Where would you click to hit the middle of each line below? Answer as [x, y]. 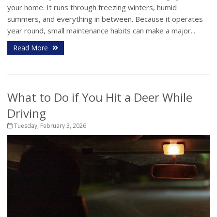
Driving [27, 113]
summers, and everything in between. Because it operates [105, 19]
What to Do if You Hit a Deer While [100, 97]
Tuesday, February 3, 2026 [49, 125]
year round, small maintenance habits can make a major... [101, 30]
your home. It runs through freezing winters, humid [92, 7]
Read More [31, 47]
